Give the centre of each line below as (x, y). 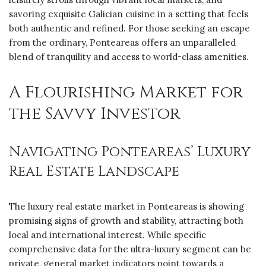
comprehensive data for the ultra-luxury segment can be (130, 249)
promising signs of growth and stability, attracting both (126, 221)
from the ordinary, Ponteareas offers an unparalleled (122, 43)
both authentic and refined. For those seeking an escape (129, 28)
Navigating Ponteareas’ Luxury (130, 152)
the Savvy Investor (94, 114)
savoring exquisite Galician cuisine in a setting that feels (129, 14)
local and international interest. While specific (107, 235)
